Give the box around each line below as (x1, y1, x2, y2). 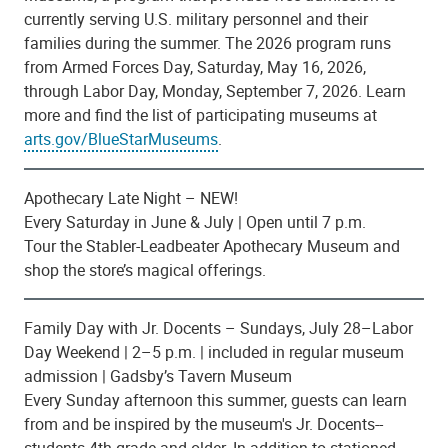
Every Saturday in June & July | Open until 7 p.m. (24, 211, 366, 234)
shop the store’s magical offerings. (24, 259, 266, 282)
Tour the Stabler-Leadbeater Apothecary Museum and (24, 235, 400, 258)
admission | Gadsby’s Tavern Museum (24, 365, 292, 388)
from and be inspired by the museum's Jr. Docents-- (24, 413, 383, 436)
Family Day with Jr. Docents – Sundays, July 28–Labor (24, 317, 413, 340)
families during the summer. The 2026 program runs (24, 31, 391, 54)
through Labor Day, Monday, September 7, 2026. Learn (24, 79, 406, 102)
